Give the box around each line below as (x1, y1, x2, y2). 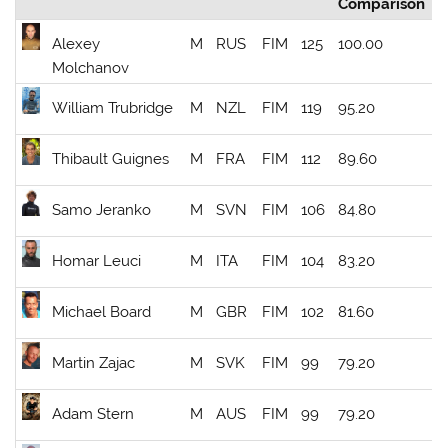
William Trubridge (52, 99, 174, 118)
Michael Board (52, 303, 152, 322)
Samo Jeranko (52, 201, 152, 220)
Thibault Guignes (52, 150, 170, 169)
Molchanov (52, 59, 130, 78)
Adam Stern (52, 405, 135, 424)
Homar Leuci (52, 252, 142, 271)
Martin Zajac (52, 354, 136, 373)
